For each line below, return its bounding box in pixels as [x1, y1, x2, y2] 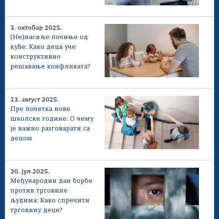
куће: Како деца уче [10, 44, 76, 51]
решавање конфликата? [10, 64, 90, 70]
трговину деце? [10, 207, 63, 214]
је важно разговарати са [10, 126, 90, 132]
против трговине [10, 187, 67, 194]
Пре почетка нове [10, 106, 70, 113]
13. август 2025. [10, 97, 59, 104]
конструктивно [10, 54, 61, 61]
